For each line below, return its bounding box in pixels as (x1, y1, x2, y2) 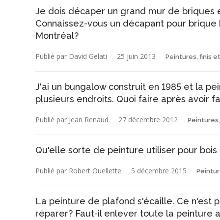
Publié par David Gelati (35, 51, 107, 61)
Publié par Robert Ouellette (35, 165, 121, 175)
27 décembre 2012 (118, 114, 178, 124)
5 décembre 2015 (131, 165, 187, 175)
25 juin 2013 (117, 51, 156, 61)
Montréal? (35, 30, 79, 41)
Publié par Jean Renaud (35, 114, 109, 124)
